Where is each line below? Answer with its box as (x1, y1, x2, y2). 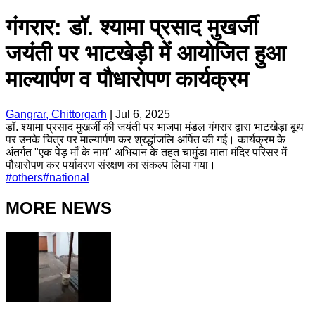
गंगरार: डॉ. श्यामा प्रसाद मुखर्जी (6, 15, 258, 41)
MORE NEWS (6, 198, 112, 217)
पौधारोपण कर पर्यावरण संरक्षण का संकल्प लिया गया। (6, 158, 216, 171)
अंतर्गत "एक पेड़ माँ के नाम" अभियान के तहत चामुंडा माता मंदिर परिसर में (6, 146, 287, 158)
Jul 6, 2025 (115, 108, 170, 120)
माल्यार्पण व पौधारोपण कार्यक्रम (6, 67, 249, 93)
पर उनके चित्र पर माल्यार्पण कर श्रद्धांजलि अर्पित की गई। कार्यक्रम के (6, 133, 285, 146)
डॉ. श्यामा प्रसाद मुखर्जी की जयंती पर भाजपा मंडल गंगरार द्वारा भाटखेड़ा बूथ (6, 120, 304, 133)
